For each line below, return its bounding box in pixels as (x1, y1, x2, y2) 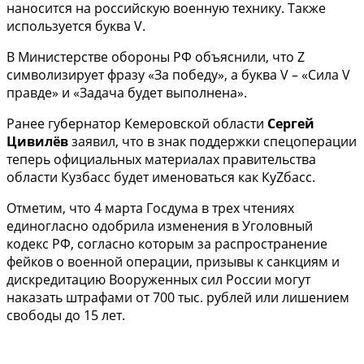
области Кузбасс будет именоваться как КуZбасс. (6, 167, 315, 186)
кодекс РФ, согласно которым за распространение (6, 234, 327, 253)
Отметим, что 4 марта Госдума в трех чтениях (6, 198, 294, 217)
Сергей (267, 114, 314, 132)
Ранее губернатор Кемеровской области (6, 114, 267, 132)
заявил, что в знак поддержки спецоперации (68, 132, 357, 150)
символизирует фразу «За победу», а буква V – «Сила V (6, 65, 350, 84)
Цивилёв (6, 132, 68, 150)
